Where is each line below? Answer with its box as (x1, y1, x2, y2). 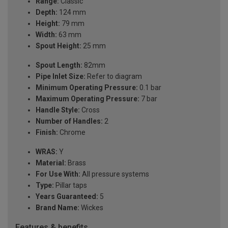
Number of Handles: (36, 117, 103, 126)
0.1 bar (138, 83, 161, 92)
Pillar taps (54, 181, 87, 190)
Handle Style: (36, 106, 80, 115)
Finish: (36, 128, 58, 137)
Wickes (79, 204, 103, 212)
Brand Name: (36, 204, 79, 212)
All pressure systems (80, 170, 149, 179)
